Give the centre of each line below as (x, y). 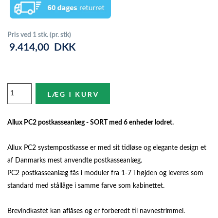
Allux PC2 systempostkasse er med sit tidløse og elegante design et (107, 148)
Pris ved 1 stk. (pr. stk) (39, 35)
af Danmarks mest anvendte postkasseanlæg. (75, 161)
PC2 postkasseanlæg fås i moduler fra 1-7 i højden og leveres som (105, 173)
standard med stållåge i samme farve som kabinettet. (86, 186)
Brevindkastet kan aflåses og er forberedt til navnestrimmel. (96, 211)
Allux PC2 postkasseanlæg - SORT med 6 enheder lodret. (91, 123)
